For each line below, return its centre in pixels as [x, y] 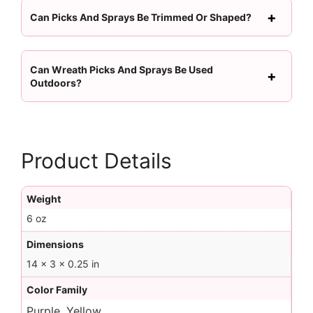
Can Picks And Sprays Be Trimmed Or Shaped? [141, 17]
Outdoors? [56, 83]
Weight [44, 199]
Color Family [57, 290]
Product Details [96, 161]
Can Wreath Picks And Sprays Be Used [122, 70]
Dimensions [55, 244]
